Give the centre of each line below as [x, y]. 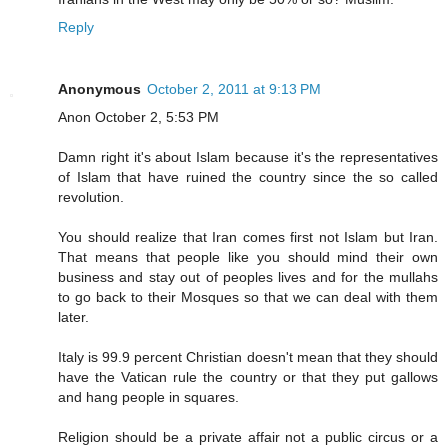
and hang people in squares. [148, 397]
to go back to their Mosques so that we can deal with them [248, 297]
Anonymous [99, 89]
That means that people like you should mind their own [248, 257]
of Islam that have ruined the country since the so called [248, 177]
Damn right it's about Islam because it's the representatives [248, 157]
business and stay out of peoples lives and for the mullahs [248, 277]
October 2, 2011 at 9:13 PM [234, 89]
